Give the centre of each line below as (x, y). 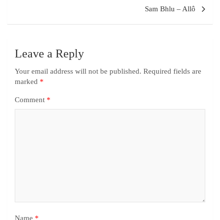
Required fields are (172, 71)
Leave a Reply (49, 54)
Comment (31, 100)
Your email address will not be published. (78, 71)
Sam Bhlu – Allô (170, 9)
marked (27, 82)
